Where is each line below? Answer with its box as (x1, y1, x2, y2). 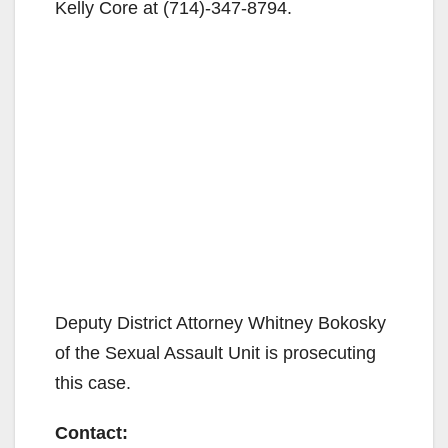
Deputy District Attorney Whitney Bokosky (55, 312, 386, 333)
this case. (55, 372, 131, 393)
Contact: (55, 422, 128, 443)
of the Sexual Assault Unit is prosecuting (55, 342, 376, 363)
